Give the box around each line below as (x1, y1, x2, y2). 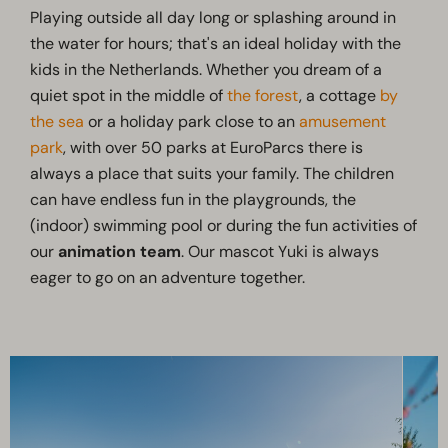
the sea (30, 111, 85, 133)
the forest (227, 85, 300, 107)
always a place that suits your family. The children (30, 163, 395, 185)
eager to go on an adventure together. (30, 267, 306, 289)
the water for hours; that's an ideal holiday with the (30, 33, 402, 55)
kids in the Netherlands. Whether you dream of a (30, 59, 383, 81)
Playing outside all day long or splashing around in (30, 7, 397, 29)
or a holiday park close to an (84, 111, 300, 133)
